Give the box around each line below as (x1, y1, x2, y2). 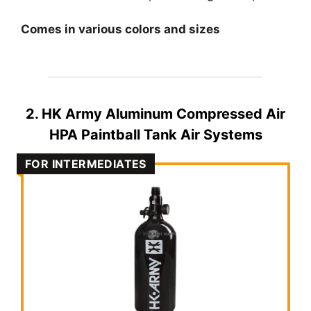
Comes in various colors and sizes (21, 22, 220, 37)
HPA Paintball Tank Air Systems (49, 126, 262, 143)
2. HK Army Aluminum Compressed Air (26, 105, 285, 122)
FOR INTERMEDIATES (25, 156, 146, 171)
